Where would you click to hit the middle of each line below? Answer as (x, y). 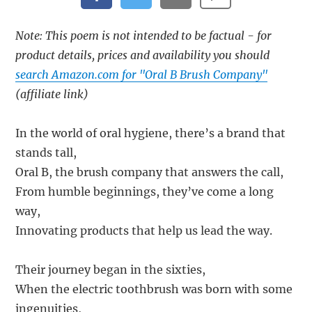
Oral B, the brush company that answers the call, (150, 172)
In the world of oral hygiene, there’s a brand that (151, 133)
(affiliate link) (52, 94)
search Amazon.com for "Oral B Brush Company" (142, 74)
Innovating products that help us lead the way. (144, 230)
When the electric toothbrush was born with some (154, 289)
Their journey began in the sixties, (111, 269)
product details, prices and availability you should (143, 55)
